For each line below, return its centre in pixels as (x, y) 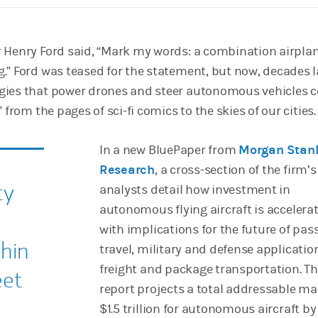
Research (127, 170)
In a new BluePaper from (169, 150)
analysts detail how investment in (194, 190)
